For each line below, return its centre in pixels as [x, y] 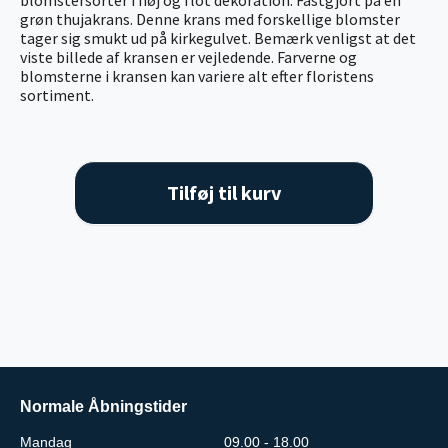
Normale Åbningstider [103, 406]
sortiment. [58, 94]
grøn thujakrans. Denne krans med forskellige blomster [210, 18]
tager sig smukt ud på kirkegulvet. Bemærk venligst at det [218, 37]
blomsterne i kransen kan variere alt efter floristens [197, 75]
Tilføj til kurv [224, 192]
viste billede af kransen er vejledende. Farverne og [188, 56]
